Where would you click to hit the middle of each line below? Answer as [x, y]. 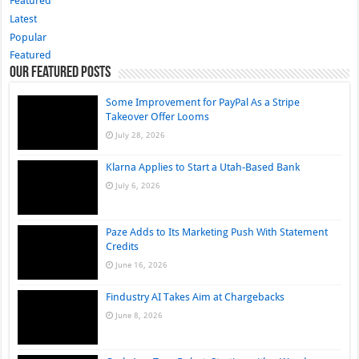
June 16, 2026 [142, 265]
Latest [24, 18]
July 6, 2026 [138, 185]
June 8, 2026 [139, 315]
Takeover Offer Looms [158, 116]
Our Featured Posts [61, 73]
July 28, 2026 [141, 134]
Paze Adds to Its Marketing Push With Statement [217, 232]
